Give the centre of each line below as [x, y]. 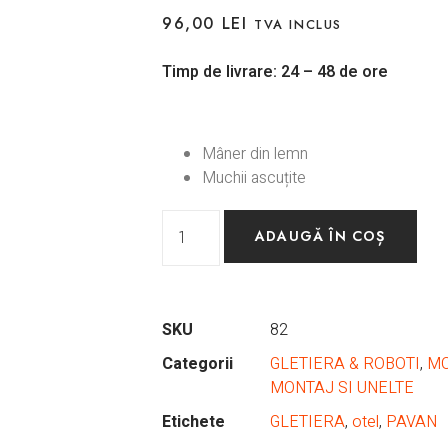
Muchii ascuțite [254, 178]
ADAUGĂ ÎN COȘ [320, 236]
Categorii [197, 364]
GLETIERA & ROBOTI [345, 364]
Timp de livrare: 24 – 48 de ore [275, 72]
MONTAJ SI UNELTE [342, 388]
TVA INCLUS [298, 24]
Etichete [193, 422]
